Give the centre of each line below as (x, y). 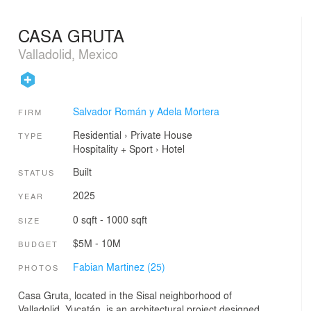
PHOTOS (39, 268)
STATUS (36, 173)
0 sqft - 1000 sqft (110, 219)
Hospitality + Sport (112, 148)
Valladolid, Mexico (68, 54)
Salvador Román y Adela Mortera (146, 111)
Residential (97, 134)
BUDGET (38, 244)
